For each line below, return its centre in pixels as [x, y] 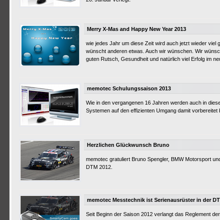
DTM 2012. [99, 167]
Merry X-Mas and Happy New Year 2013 [137, 29]
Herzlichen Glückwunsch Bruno [128, 145]
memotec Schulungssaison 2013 [129, 88]
